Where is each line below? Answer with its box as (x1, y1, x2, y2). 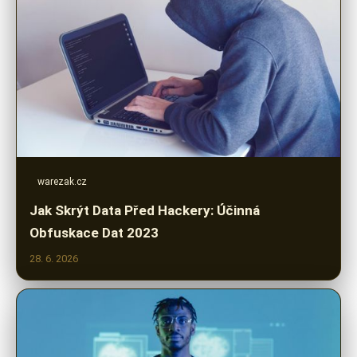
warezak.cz (37, 175, 87, 187)
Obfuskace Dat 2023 (29, 224, 159, 241)
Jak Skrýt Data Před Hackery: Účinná (29, 202, 260, 218)
